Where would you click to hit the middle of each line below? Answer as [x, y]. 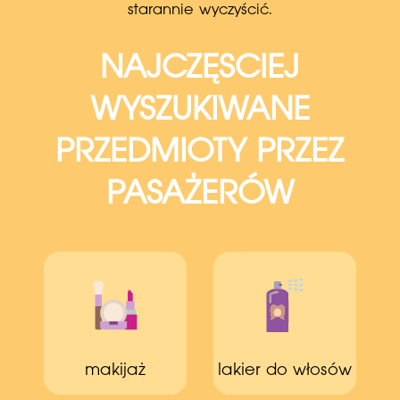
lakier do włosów [285, 370]
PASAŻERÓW [200, 195]
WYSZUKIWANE [200, 111]
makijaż [115, 370]
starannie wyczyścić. [200, 10]
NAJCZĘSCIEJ [200, 69]
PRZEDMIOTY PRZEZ [200, 153]
